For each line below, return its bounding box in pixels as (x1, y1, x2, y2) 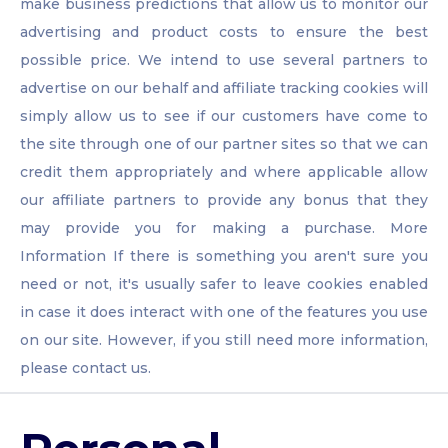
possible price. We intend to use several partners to (20, 51, 428, 70)
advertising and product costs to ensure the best (20, 23, 428, 42)
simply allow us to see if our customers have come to (20, 107, 428, 126)
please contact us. (20, 359, 151, 378)
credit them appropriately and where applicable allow (20, 163, 428, 182)
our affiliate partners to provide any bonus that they (20, 191, 428, 210)
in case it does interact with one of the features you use (20, 303, 428, 322)
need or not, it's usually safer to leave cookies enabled (20, 275, 428, 294)
